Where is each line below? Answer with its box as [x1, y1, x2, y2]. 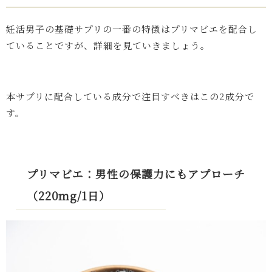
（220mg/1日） [27, 187, 110, 203]
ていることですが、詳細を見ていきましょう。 [6, 38, 210, 52]
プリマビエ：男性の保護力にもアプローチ [27, 165, 245, 182]
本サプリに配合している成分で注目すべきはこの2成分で [6, 89, 254, 103]
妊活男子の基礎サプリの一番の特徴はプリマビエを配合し [6, 22, 257, 35]
